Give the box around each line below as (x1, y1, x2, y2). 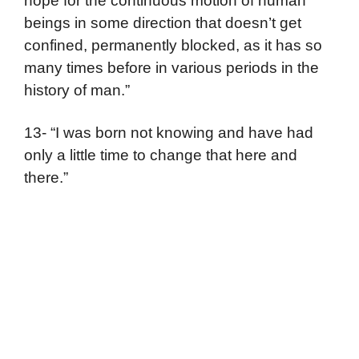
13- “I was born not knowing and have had (24, 124, 313, 142)
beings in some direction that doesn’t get (24, 14, 301, 31)
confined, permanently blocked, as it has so (24, 36, 322, 54)
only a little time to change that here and (24, 147, 297, 164)
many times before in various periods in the (24, 58, 319, 76)
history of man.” (24, 81, 130, 99)
